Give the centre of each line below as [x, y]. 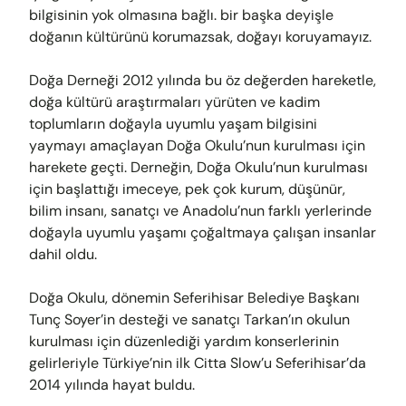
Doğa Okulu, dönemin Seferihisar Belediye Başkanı [194, 298]
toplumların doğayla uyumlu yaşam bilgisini [173, 124]
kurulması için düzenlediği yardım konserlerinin [184, 341]
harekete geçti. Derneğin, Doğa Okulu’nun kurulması [198, 167]
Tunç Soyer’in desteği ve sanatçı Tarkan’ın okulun [189, 319]
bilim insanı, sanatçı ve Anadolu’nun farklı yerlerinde [200, 211]
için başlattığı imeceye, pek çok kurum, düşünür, [187, 189]
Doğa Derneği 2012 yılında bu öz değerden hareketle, [203, 80]
